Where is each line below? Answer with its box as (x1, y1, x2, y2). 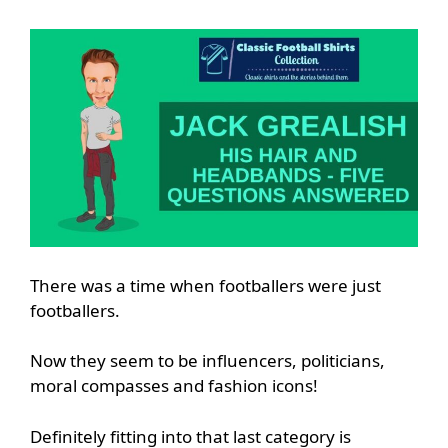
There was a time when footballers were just (30, 273, 381, 297)
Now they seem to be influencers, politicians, (30, 349, 385, 373)
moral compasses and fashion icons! (30, 374, 318, 398)
